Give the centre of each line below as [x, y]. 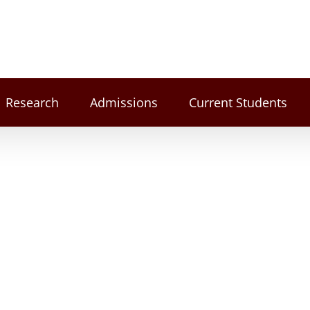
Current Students [238, 102]
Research [32, 102]
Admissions [124, 102]
